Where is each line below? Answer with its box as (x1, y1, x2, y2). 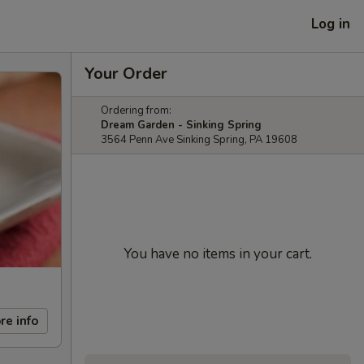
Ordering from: (101, 103, 171, 118)
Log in (311, 14, 350, 33)
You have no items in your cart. (123, 245, 312, 263)
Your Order (84, 63, 167, 84)
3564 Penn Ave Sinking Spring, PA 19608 (101, 132, 297, 147)
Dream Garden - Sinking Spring (101, 118, 262, 132)
